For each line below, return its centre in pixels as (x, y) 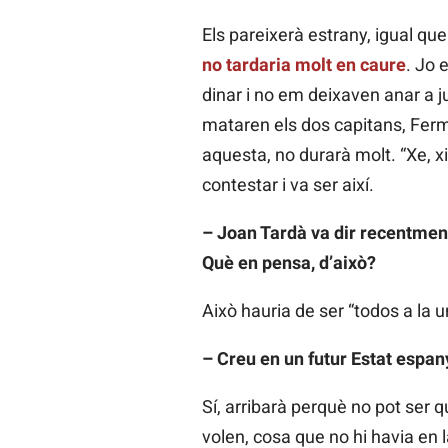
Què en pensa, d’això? (288, 263)
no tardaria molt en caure (303, 65)
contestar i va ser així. (287, 185)
